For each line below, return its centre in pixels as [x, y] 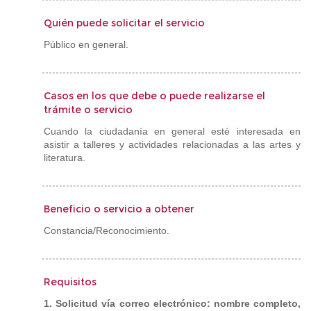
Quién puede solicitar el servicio [124, 23]
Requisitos [70, 282]
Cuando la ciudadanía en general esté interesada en [172, 131]
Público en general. [86, 44]
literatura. [66, 158]
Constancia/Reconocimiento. [107, 230]
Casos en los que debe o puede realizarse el [154, 96]
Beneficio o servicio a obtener [119, 209]
